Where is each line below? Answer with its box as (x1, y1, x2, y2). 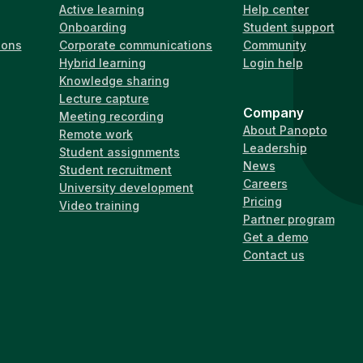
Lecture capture (59, 91, 149, 105)
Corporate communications (59, 37, 212, 52)
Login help (242, 55, 303, 70)
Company (242, 104, 305, 121)
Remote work (59, 126, 133, 141)
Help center (242, 2, 309, 16)
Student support (242, 19, 335, 34)
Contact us (242, 247, 305, 262)
